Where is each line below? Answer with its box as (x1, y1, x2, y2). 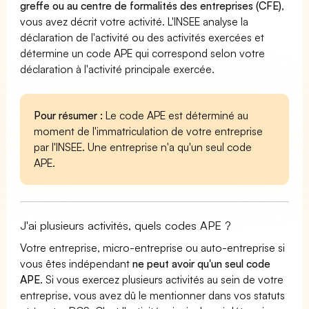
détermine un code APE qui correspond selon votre (20, 46, 266, 60)
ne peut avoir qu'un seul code (132, 256, 271, 270)
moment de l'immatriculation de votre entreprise (34, 123, 263, 138)
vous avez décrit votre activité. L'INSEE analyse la (20, 14, 249, 28)
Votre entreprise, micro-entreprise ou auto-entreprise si (20, 240, 286, 255)
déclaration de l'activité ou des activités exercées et (20, 30, 265, 44)
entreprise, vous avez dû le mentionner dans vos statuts (20, 288, 286, 302)
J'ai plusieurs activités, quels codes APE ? (20, 217, 232, 232)
